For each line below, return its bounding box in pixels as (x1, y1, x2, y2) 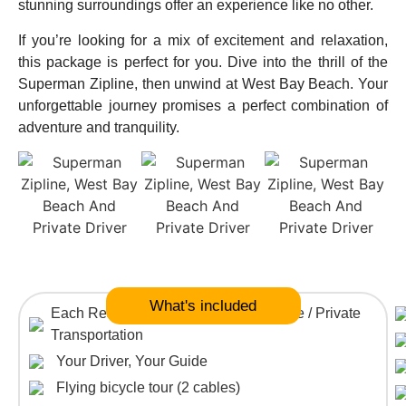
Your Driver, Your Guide (56, 353, 208, 370)
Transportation (50, 327, 143, 343)
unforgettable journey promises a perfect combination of (18, 97, 388, 113)
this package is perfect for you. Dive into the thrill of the (18, 53, 388, 70)
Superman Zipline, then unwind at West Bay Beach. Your (18, 75, 388, 92)
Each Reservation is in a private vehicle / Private (50, 305, 361, 322)
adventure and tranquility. (18, 119, 179, 135)
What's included (150, 297, 256, 315)
